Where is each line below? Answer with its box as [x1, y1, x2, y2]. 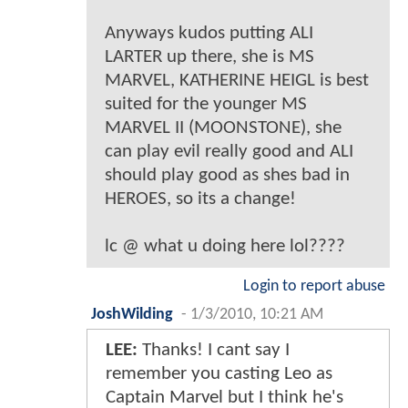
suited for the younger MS [105, 95, 307, 115]
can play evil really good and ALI [105, 142, 353, 162]
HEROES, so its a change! [105, 189, 296, 209]
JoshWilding [91, 307, 173, 323]
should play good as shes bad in [105, 166, 350, 186]
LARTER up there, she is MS [105, 47, 314, 67]
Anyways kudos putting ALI [105, 24, 313, 44]
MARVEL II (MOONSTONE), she [105, 118, 342, 138]
